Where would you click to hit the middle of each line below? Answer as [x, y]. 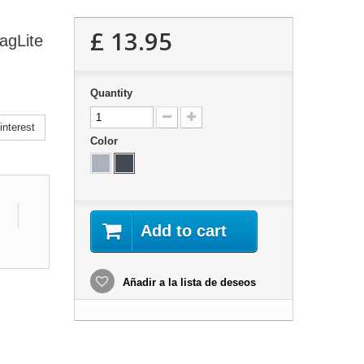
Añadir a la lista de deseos [187, 282]
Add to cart [183, 231]
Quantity [111, 93]
